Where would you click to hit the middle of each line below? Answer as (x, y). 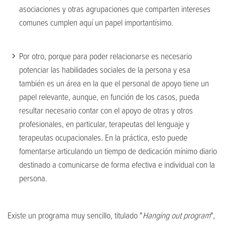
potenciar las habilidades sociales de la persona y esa (105, 70)
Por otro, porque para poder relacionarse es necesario (105, 56)
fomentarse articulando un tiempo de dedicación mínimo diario (118, 151)
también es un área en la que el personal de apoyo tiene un (114, 83)
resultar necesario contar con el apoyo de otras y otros (106, 110)
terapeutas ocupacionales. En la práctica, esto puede (103, 137)
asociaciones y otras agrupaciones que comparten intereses (115, 9)
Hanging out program (177, 215)
